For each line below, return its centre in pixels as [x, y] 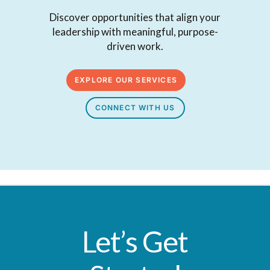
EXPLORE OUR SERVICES [126, 80]
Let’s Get [135, 241]
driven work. [135, 46]
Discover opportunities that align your [135, 17]
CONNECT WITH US [135, 107]
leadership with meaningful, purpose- [135, 32]
